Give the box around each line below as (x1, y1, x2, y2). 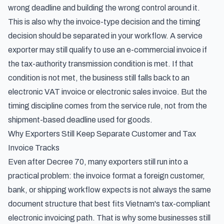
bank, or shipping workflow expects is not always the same (8, 185, 211, 194)
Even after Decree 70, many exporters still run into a (8, 157, 188, 166)
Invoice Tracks (8, 143, 59, 152)
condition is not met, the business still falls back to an (8, 73, 189, 82)
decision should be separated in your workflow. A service (8, 31, 202, 40)
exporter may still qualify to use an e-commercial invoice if (8, 45, 207, 54)
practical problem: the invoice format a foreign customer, (8, 171, 205, 180)
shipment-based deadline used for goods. (8, 115, 152, 124)
